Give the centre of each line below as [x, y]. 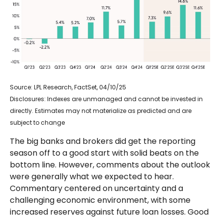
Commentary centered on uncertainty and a [96, 189]
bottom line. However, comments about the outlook [110, 165]
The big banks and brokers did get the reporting [103, 141]
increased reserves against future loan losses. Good [109, 212]
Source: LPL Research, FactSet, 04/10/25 [68, 87]
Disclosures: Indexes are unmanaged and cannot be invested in [106, 99]
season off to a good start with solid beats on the [104, 153]
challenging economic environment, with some [100, 200]
